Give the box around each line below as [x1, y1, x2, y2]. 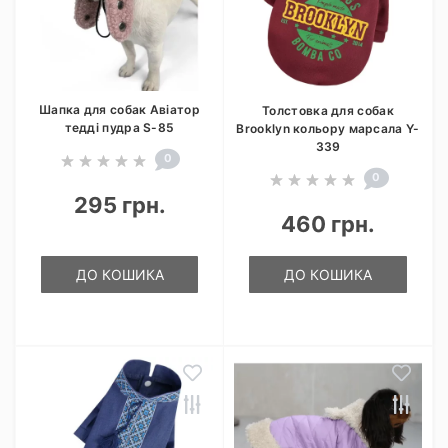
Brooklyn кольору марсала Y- [236, 121, 420, 136]
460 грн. [281, 211, 375, 237]
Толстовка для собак [262, 103, 394, 118]
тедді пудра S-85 [64, 120, 175, 135]
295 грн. [73, 192, 166, 218]
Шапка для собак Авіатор [39, 102, 200, 117]
